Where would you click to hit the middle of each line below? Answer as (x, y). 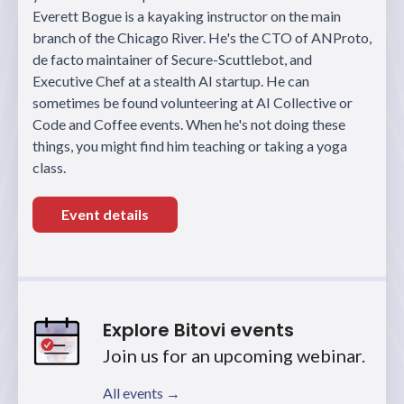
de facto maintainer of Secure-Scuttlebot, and (172, 60)
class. (49, 168)
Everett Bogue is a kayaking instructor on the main (187, 16)
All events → (142, 393)
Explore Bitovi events (198, 331)
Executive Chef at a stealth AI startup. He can (171, 81)
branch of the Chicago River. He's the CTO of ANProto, (202, 38)
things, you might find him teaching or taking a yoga (190, 146)
